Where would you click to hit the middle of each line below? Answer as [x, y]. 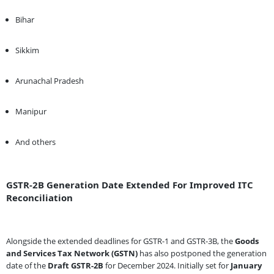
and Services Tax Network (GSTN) [72, 253]
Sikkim [27, 50]
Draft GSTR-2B [76, 265]
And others [35, 142]
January [246, 265]
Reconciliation [39, 197]
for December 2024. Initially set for [167, 265]
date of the [27, 265]
